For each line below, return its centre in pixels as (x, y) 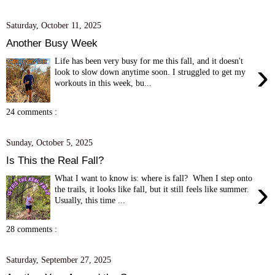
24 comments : (32, 112)
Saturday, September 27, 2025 (59, 260)
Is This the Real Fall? (55, 160)
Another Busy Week (52, 43)
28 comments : (32, 229)
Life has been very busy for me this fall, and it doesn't (149, 60)
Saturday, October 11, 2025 (54, 25)
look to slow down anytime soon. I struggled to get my (150, 72)
